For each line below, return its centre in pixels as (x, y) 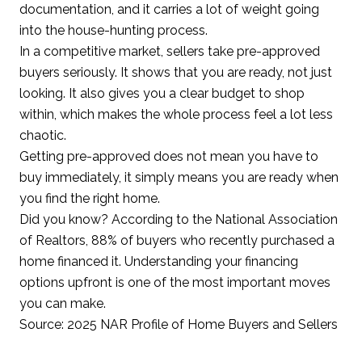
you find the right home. (90, 199)
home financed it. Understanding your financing (159, 262)
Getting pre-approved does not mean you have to (169, 157)
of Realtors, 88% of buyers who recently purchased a (177, 241)
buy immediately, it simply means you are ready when (179, 178)
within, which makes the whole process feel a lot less (176, 115)
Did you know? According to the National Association (179, 220)
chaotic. (43, 136)
